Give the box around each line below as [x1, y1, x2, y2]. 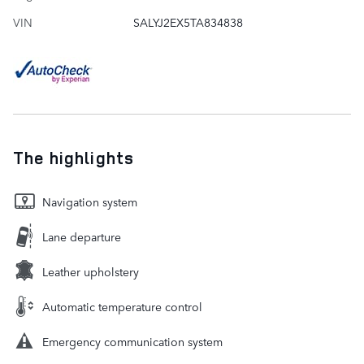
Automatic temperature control [42, 297, 202, 314]
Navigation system [42, 193, 137, 210]
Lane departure [42, 227, 121, 245]
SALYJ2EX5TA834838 [132, 13, 243, 30]
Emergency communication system [42, 332, 223, 349]
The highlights [13, 145, 134, 169]
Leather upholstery [42, 262, 139, 279]
